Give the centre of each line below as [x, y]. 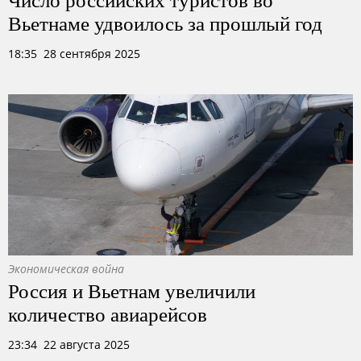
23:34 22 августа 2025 [69, 344]
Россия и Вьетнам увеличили [132, 290]
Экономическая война [66, 269]
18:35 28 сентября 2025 [74, 54]
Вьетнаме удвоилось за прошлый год [165, 23]
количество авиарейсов [108, 313]
